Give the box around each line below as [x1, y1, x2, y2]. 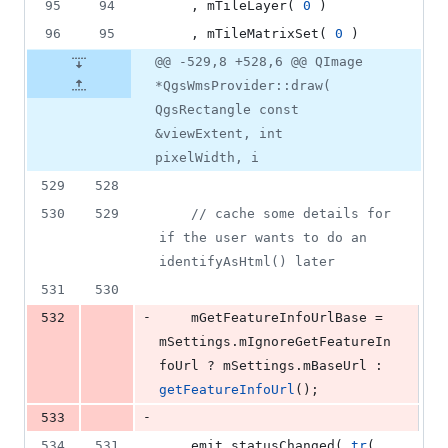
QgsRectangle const [155, 102, 299, 118]
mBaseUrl [303, 358, 367, 374]
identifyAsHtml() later [159, 254, 335, 270]
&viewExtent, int [155, 126, 283, 142]
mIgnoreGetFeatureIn [239, 334, 391, 350]
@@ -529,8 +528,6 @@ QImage [155, 54, 363, 70]
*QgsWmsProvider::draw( [155, 78, 331, 94]
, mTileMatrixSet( [191, 26, 335, 42]
